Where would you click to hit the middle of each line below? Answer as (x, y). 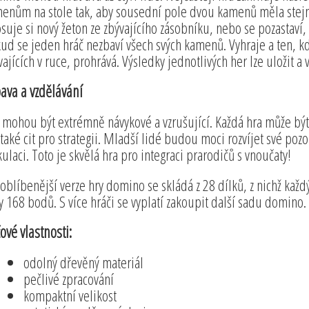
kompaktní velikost (70, 295)
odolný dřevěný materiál (83, 262)
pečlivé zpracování (68, 278)
